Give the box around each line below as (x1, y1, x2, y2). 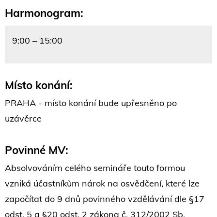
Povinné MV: (5, 143, 68, 157)
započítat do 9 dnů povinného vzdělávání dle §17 (5, 193, 204, 205)
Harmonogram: (5, 6, 83, 20)
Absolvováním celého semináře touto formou (5, 162, 185, 174)
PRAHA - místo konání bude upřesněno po (5, 97, 177, 109)
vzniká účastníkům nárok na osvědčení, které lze (5, 178, 200, 189)
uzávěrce (5, 113, 42, 124)
